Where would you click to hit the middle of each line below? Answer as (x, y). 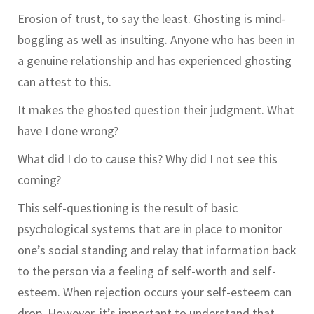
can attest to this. (66, 82)
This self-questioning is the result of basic (128, 208)
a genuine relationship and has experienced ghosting (155, 61)
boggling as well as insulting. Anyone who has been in (156, 40)
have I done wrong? (68, 131)
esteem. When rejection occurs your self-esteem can (155, 292)
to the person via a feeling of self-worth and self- (147, 271)
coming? (39, 180)
